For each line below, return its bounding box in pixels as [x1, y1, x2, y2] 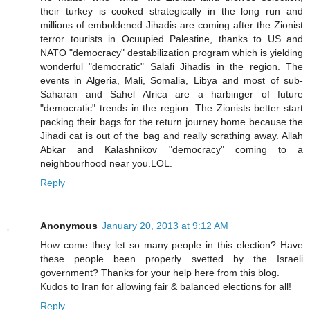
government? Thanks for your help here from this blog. [40, 266, 280, 278]
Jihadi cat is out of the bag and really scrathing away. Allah [40, 129, 303, 141]
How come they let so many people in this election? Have [40, 239, 303, 250]
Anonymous [40, 219, 98, 231]
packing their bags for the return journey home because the [40, 116, 303, 127]
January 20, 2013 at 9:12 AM [102, 219, 228, 231]
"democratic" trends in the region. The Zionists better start [40, 102, 303, 113]
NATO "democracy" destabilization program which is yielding [40, 46, 303, 58]
